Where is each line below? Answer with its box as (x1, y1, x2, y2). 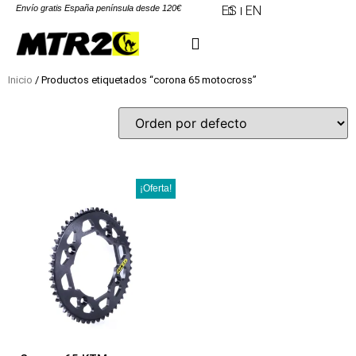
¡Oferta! (140, 183, 172, 195)
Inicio (8, 74, 33, 86)
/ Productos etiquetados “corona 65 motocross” (33, 74, 257, 86)
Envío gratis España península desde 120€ (16, 3, 181, 13)
